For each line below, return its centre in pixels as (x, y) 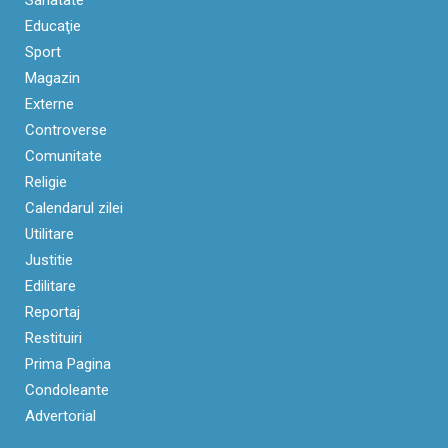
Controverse (66, 130)
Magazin (52, 78)
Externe (49, 104)
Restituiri (53, 338)
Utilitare (49, 234)
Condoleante (67, 390)
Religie (46, 182)
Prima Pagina (68, 364)
